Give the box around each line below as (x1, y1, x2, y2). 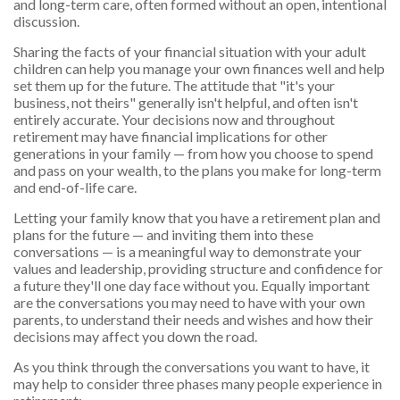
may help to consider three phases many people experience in (13, 375, 382, 393)
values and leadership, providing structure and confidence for (13, 260, 383, 278)
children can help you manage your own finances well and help (13, 60, 385, 78)
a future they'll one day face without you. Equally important (13, 277, 370, 295)
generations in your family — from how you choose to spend (13, 145, 373, 162)
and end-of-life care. (13, 179, 137, 196)
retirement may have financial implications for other (13, 128, 328, 146)
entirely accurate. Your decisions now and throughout (13, 111, 335, 129)
